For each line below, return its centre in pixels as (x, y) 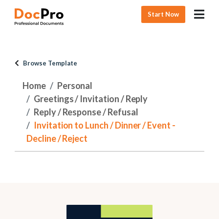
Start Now (164, 14)
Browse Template (50, 63)
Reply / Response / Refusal (86, 112)
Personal (75, 86)
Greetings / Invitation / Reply (91, 99)
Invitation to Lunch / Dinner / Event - (104, 125)
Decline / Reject (57, 138)
